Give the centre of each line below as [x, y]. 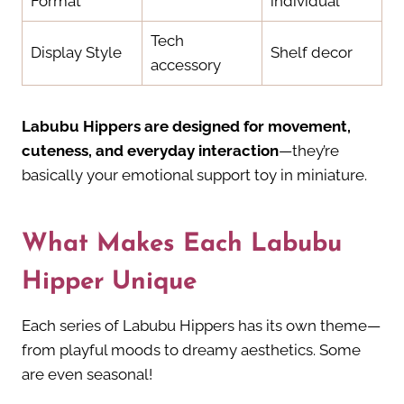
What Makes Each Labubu [182, 245]
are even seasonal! [87, 375]
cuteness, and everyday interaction [150, 151]
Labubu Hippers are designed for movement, [186, 127]
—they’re [309, 151]
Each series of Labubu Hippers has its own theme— [201, 326]
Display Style [76, 53]
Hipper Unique [109, 283]
